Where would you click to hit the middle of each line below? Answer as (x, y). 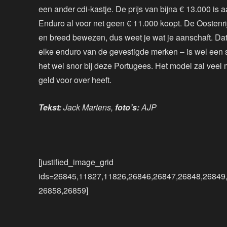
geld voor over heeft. (75, 80)
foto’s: (128, 107)
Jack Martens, (89, 107)
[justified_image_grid (76, 162)
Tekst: (51, 107)
